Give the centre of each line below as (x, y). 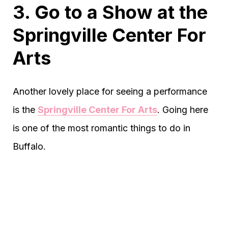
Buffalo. (29, 147)
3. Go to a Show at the (110, 12)
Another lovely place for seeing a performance (110, 92)
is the (25, 110)
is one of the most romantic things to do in (102, 128)
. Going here (183, 110)
